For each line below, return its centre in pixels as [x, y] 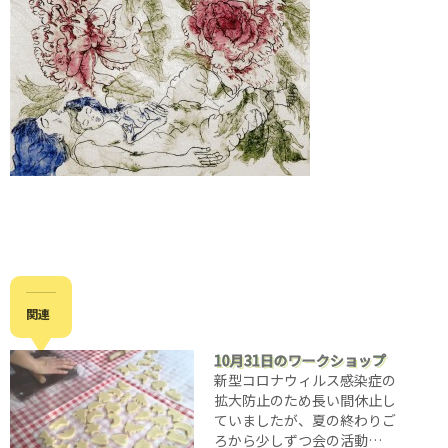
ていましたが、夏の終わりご [305, 420]
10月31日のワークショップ [300, 360]
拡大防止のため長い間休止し [305, 400]
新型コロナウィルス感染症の [305, 380]
